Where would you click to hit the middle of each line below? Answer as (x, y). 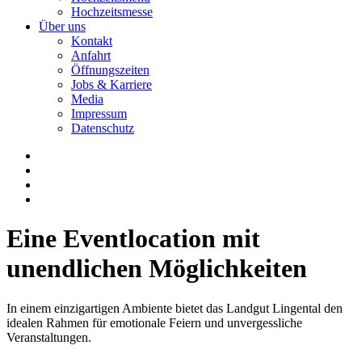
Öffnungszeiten (110, 70)
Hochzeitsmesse (112, 12)
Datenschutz (103, 128)
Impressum (99, 114)
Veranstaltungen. (49, 337)
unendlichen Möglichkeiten (157, 269)
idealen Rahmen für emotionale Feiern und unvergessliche (154, 322)
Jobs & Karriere (112, 84)
